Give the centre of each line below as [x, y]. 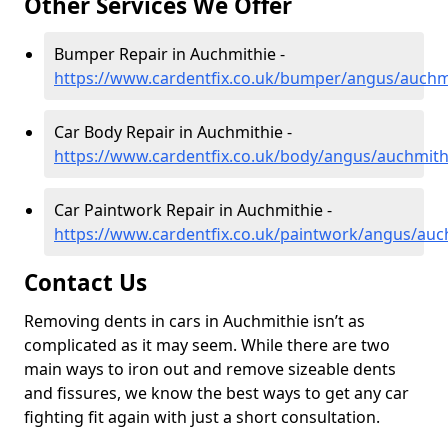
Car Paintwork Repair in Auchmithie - [193, 210]
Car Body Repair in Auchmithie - [173, 132]
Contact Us [88, 283]
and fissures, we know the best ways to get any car [216, 393]
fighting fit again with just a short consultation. [204, 417]
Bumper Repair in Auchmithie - [169, 54]
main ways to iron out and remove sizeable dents [210, 369]
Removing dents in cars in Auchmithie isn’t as [194, 321]
